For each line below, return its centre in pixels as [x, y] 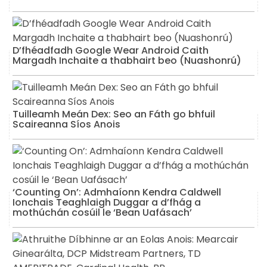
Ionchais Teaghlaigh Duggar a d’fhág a [107, 202]
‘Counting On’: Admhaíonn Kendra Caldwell [117, 192]
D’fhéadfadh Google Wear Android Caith [111, 50]
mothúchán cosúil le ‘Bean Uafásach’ [102, 212]
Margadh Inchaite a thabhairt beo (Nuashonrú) [127, 60]
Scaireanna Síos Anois [66, 124]
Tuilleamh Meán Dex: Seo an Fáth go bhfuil [114, 114]
